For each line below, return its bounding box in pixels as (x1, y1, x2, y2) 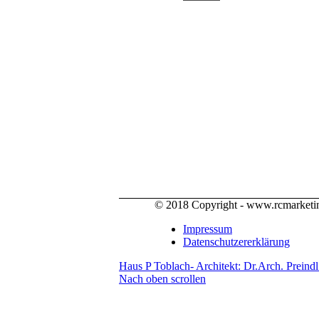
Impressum (183, 223, 232, 236)
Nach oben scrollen (119, 273, 206, 286)
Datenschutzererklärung (183, 236, 290, 249)
